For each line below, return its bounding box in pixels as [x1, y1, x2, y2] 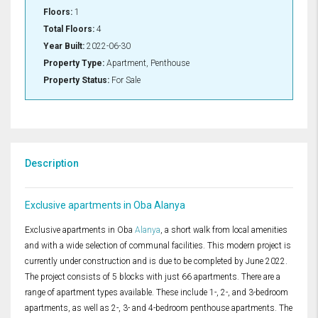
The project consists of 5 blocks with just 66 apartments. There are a [25, 272, 280, 283]
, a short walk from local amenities [160, 225, 287, 236]
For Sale [109, 75, 141, 86]
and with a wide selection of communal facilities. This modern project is [25, 241, 291, 251]
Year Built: [43, 41, 84, 52]
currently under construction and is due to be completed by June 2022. [25, 256, 287, 267]
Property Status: [43, 75, 109, 86]
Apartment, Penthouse [104, 58, 190, 69]
